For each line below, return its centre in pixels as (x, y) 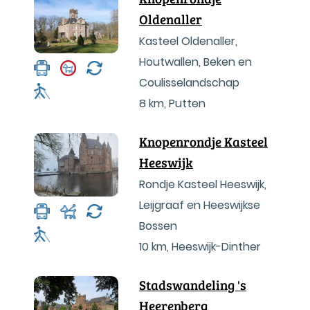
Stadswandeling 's (193, 285)
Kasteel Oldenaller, (188, 41)
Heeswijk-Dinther (216, 247)
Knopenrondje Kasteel (203, 142)
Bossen (158, 226)
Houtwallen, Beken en (195, 62)
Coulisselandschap (189, 83)
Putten (187, 103)
